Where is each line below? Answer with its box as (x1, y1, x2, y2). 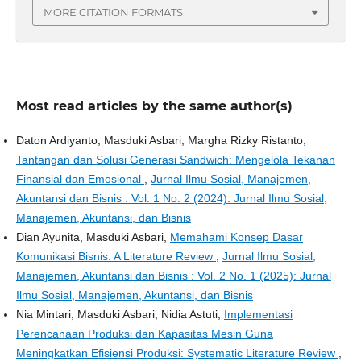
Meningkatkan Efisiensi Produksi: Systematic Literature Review (15, 346, 338, 359)
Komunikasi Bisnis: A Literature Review (15, 249, 216, 263)
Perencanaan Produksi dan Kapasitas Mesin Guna (15, 326, 273, 340)
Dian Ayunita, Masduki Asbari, (15, 230, 170, 243)
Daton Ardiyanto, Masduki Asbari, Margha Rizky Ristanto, (15, 133, 306, 147)
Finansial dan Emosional (15, 172, 144, 185)
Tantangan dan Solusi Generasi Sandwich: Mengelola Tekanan (15, 152, 335, 166)
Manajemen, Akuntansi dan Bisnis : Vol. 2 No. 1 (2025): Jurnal (15, 268, 331, 282)
